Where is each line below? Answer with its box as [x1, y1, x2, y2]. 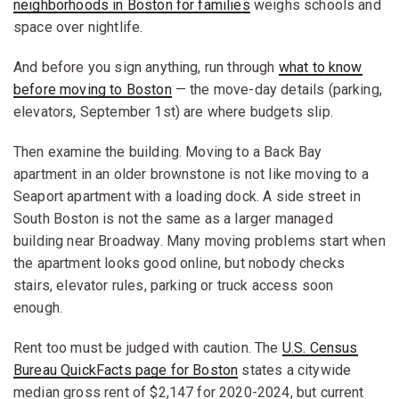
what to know [278, 58, 362, 76]
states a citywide [238, 361, 352, 379]
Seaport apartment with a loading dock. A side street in [13, 187, 361, 205]
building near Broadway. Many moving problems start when [13, 232, 386, 249]
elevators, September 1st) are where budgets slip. [13, 102, 333, 120]
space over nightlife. [13, 18, 143, 36]
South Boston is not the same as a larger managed [13, 209, 333, 227]
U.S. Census [281, 338, 358, 356]
